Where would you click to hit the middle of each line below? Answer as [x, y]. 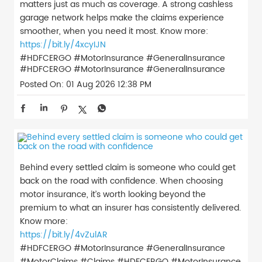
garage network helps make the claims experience [122, 18]
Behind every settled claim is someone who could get [128, 167]
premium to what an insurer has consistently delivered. [130, 208]
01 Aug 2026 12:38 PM [109, 84]
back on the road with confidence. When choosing [121, 181]
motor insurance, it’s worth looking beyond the [113, 194]
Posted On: [42, 84]
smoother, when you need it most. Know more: [114, 31]
